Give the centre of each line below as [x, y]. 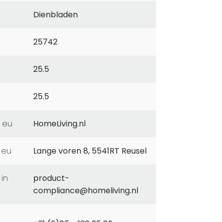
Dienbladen [55, 15]
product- [51, 178]
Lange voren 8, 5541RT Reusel [90, 151]
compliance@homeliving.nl [86, 191]
